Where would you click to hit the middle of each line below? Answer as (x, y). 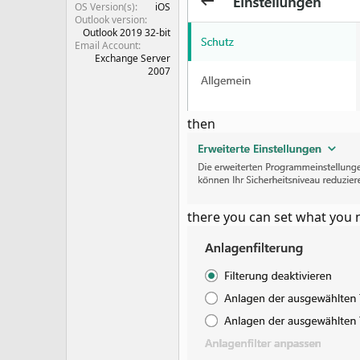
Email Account (106, 45)
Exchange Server (133, 58)
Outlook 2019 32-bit (127, 33)
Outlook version (110, 20)
